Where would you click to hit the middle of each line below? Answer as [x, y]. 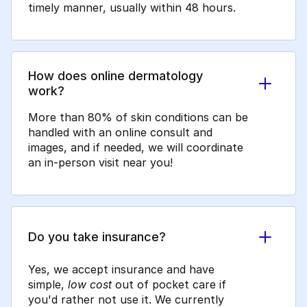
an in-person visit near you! [100, 163]
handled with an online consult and [120, 133]
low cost [90, 285]
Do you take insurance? [97, 237]
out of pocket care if [169, 285]
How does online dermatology [115, 76]
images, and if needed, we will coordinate [136, 148]
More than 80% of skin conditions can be [138, 118]
